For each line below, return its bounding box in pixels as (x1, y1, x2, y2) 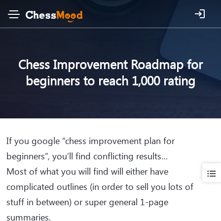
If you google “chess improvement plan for (6, 135, 175, 147)
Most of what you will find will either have (6, 165, 168, 177)
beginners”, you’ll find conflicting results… (6, 150, 168, 162)
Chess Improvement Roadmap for (18, 56, 203, 72)
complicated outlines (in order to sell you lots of (6, 181, 193, 192)
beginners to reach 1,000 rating (26, 72, 195, 88)
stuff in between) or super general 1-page (6, 196, 168, 208)
